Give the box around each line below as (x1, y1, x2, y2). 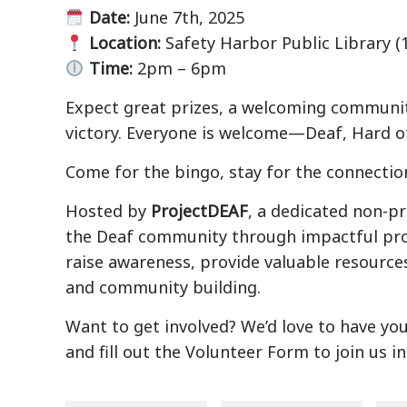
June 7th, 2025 (129, 6, 244, 29)
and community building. (65, 276, 261, 299)
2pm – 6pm (132, 57, 226, 80)
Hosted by (65, 200, 151, 223)
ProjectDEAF (151, 200, 248, 223)
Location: (88, 32, 161, 55)
